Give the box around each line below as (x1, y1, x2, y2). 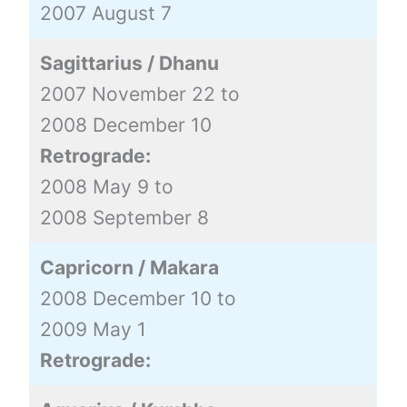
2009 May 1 (39, 317, 146, 341)
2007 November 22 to (39, 82, 240, 105)
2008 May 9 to (39, 174, 174, 198)
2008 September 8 (39, 205, 209, 229)
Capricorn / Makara (39, 255, 219, 279)
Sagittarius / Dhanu (39, 51, 219, 74)
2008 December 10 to (39, 286, 236, 310)
